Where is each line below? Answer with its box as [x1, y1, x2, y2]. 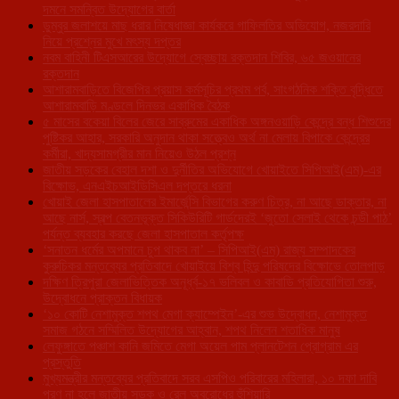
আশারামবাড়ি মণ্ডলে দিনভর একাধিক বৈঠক [43, 97, 230, 113]
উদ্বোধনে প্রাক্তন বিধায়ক [43, 289, 162, 305]
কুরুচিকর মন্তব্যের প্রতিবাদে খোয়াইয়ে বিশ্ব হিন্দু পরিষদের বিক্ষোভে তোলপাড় [43, 257, 385, 273]
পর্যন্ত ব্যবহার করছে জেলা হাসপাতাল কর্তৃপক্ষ [43, 225, 244, 241]
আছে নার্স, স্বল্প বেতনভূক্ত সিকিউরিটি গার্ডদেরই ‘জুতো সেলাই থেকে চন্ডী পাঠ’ [43, 209, 392, 225]
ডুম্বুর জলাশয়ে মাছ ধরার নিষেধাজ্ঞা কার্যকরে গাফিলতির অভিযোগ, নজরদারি [43, 17, 370, 33]
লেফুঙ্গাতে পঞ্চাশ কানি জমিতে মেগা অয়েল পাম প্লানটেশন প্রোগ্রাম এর [43, 338, 358, 354]
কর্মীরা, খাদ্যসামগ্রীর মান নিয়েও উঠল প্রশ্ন [43, 145, 236, 161]
